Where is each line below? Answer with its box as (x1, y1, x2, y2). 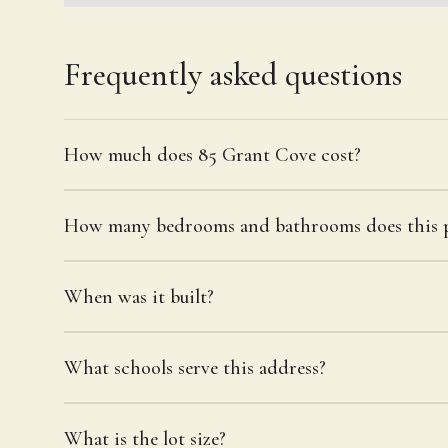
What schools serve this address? (64, 355, 326, 380)
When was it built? (64, 284, 214, 309)
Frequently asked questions (64, 55, 402, 94)
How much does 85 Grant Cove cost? (64, 142, 361, 167)
